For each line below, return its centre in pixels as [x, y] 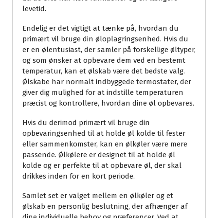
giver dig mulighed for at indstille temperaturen [103, 93]
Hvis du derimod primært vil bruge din [86, 123]
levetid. [34, 9]
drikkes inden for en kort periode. [79, 176]
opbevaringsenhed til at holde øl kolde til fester [104, 134]
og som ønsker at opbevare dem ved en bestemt [104, 61]
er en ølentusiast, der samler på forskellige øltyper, [109, 50]
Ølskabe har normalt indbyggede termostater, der [107, 82]
